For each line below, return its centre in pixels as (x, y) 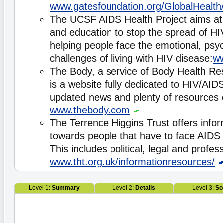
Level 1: (40, 188)
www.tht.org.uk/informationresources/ (132, 162)
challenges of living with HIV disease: (131, 58)
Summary (66, 188)
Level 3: (203, 188)
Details (145, 188)
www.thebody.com (90, 110)
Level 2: (124, 188)
